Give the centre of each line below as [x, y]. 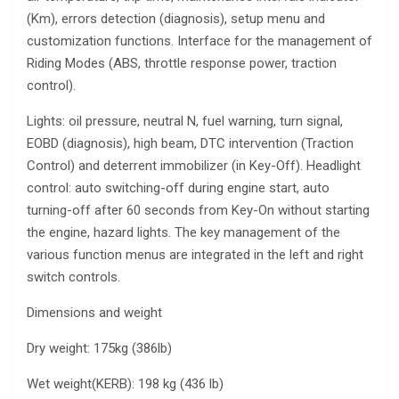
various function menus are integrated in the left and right [195, 255]
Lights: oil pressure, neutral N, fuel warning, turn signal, [185, 122]
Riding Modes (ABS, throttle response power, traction [182, 64]
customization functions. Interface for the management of [199, 41]
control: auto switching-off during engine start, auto [178, 188]
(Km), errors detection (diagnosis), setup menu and [176, 19]
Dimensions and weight [94, 313]
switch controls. [73, 277]
